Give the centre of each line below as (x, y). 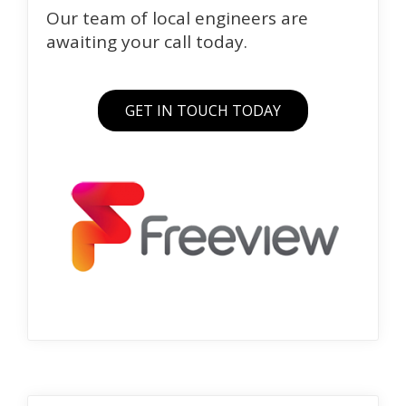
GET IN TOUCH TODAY (203, 111)
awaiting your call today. (147, 42)
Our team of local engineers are (177, 19)
